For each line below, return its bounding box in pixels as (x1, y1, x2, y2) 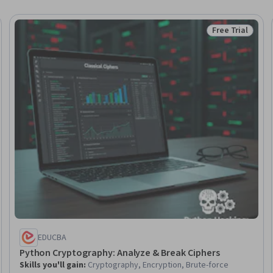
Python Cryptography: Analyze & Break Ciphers (19, 246, 220, 260)
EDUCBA (37, 231, 66, 244)
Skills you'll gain (19, 258, 83, 271)
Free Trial (211, 24, 249, 37)
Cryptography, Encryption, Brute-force (87, 258, 229, 271)
